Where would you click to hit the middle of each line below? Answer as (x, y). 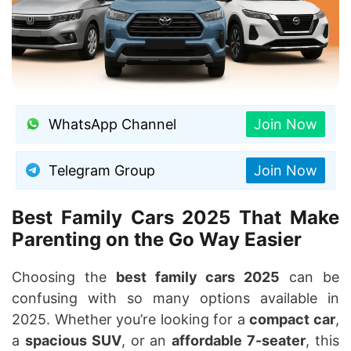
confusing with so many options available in (175, 298)
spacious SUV (73, 340)
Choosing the (64, 277)
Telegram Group (102, 170)
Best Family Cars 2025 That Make (175, 217)
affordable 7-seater (239, 340)
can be (310, 277)
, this (323, 340)
